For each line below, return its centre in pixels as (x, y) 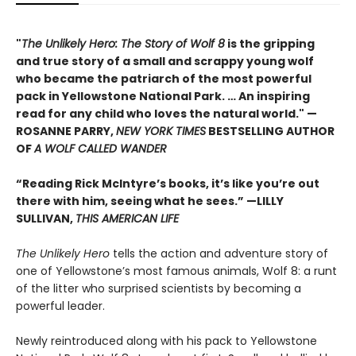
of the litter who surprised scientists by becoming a (159, 289)
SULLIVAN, (46, 219)
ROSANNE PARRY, (66, 132)
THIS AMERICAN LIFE (127, 219)
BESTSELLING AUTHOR (270, 132)
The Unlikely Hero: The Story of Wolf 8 (123, 44)
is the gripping (270, 44)
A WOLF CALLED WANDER (101, 149)
